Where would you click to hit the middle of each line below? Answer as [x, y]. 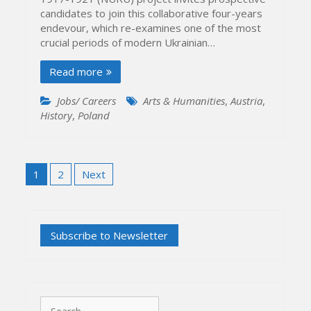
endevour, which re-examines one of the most [151, 28]
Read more [76, 72]
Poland [94, 116]
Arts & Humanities [184, 101]
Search [56, 302]
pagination [61, 182]
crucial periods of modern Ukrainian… [128, 43]
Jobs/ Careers [87, 101]
